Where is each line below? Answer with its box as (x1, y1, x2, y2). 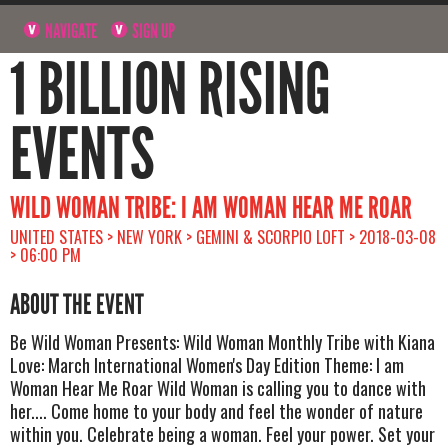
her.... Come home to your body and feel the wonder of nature (10, 397, 423, 424)
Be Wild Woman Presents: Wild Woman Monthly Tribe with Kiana (10, 328, 435, 355)
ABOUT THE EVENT (10, 287, 144, 322)
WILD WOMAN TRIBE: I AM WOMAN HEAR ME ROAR (10, 189, 412, 226)
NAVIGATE (42, 18, 98, 43)
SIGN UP (129, 18, 176, 43)
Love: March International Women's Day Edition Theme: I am (10, 351, 404, 378)
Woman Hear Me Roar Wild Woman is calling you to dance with (10, 374, 426, 401)
